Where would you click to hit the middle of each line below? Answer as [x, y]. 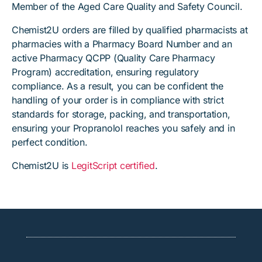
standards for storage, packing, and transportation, [121, 114]
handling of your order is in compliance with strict [118, 100]
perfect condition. [50, 142]
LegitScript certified [113, 166]
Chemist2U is [42, 166]
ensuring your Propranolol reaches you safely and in [123, 128]
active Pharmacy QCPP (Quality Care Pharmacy [113, 58]
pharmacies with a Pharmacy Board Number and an [122, 44]
